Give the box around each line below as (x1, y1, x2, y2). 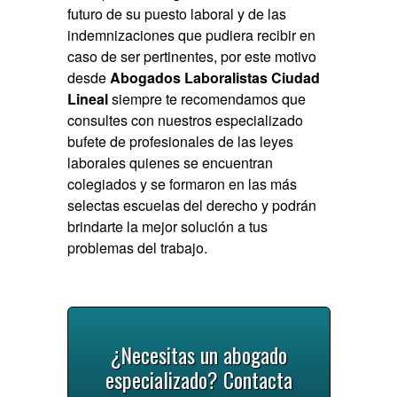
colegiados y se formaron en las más (67, 174, 298, 195)
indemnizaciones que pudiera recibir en (67, 25, 316, 46)
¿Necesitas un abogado (111, 339, 288, 371)
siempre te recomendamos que (108, 89, 307, 110)
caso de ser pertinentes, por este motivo (67, 46, 317, 67)
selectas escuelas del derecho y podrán (67, 195, 317, 216)
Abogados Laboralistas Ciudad (110, 67, 321, 89)
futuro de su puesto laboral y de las (67, 4, 287, 25)
